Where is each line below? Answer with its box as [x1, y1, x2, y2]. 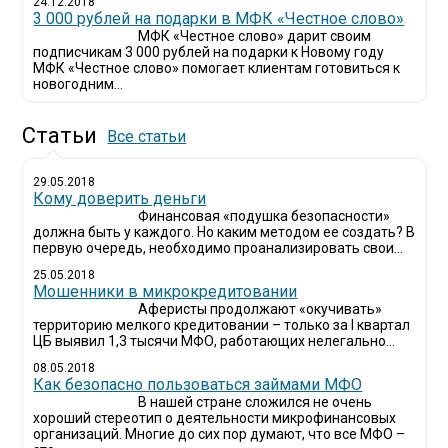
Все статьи [107, 127, 187, 146]
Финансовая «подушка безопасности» [138, 208, 391, 224]
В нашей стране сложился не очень [138, 394, 373, 410]
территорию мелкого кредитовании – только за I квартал [33, 317, 411, 333]
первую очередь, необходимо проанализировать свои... [33, 240, 404, 256]
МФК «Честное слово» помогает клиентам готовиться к [33, 60, 401, 76]
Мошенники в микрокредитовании [33, 282, 298, 301]
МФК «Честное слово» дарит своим [138, 28, 372, 44]
